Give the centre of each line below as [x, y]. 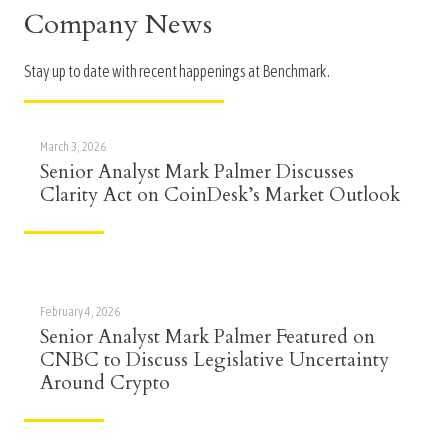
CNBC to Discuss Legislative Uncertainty [214, 360]
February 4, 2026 [80, 312]
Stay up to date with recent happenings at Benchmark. [177, 71]
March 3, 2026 [73, 147]
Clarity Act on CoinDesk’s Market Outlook [220, 195]
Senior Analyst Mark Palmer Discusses [197, 172]
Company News [118, 24]
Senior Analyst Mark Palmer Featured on [207, 337]
